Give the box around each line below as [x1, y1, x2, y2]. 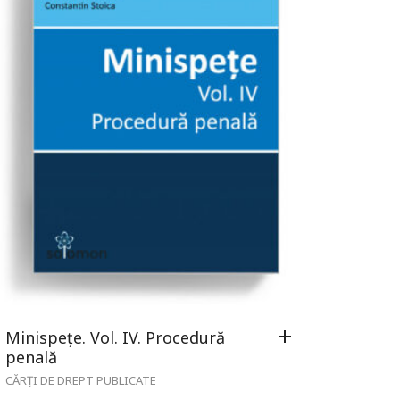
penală [5, 346, 57, 368]
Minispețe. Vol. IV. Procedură [5, 327, 225, 348]
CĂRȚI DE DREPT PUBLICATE [5, 372, 156, 388]
